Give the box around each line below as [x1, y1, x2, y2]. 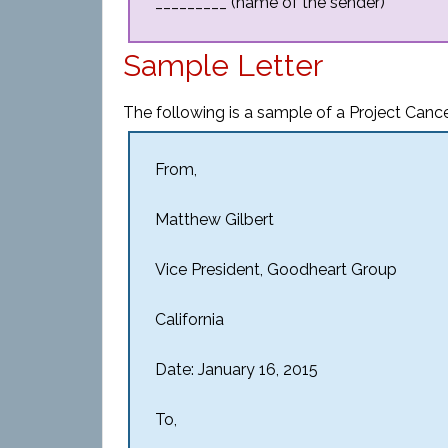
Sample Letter [123, 48, 323, 83]
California [155, 310, 224, 329]
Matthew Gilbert [155, 210, 274, 229]
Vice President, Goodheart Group [155, 260, 397, 279]
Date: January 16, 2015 [155, 360, 318, 379]
